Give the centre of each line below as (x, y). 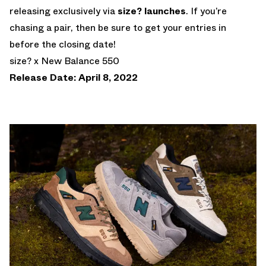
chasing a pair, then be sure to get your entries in (118, 27)
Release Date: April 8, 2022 (74, 77)
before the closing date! (63, 44)
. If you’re (206, 11)
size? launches (151, 11)
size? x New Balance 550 (64, 61)
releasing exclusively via (62, 11)
